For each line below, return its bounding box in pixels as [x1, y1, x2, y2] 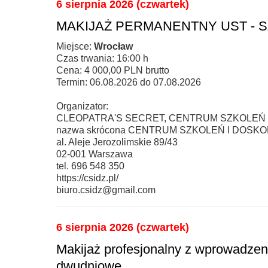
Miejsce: [56, 41, 94, 51]
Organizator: [56, 100, 108, 111]
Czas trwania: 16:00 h [56, 53, 148, 63]
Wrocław [94, 41, 133, 51]
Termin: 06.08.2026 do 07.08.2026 [56, 77, 201, 87]
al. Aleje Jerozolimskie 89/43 [56, 136, 178, 147]
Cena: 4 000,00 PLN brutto [56, 65, 169, 75]
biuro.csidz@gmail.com [56, 184, 156, 195]
